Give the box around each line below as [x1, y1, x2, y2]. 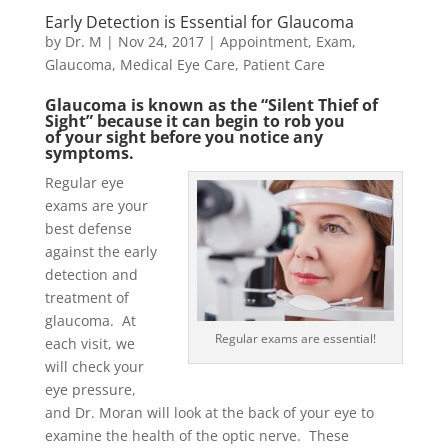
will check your [44, 356, 144, 376]
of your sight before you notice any [44, 125, 323, 148]
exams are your [44, 195, 148, 215]
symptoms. [44, 141, 134, 164]
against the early [44, 241, 157, 261]
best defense [44, 218, 132, 238]
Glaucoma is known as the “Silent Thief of [44, 93, 378, 116]
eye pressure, [44, 379, 136, 399]
